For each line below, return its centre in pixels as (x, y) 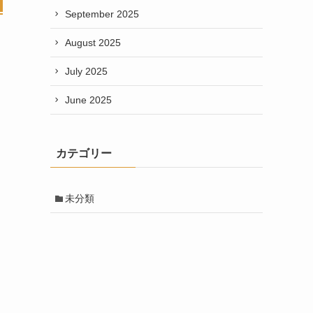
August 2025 (93, 42)
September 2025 (102, 14)
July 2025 (86, 71)
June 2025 (88, 100)
